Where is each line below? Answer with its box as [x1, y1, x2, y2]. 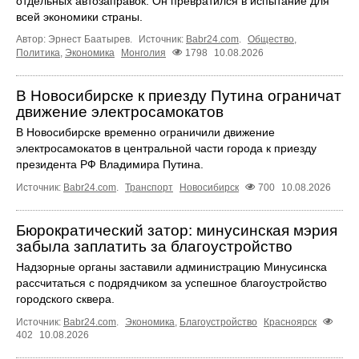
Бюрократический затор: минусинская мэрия [16, 221, 337, 239]
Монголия [121, 46, 166, 58]
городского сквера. [16, 292, 115, 305]
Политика [16, 46, 60, 58]
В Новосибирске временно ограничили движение [16, 125, 275, 139]
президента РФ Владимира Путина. [16, 157, 204, 171]
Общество [248, 33, 294, 45]
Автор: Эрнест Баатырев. [16, 33, 135, 45]
